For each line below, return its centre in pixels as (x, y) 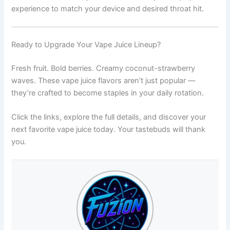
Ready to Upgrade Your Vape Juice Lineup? (86, 44)
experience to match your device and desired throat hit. (108, 8)
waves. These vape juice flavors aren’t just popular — (104, 80)
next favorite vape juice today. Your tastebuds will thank (109, 129)
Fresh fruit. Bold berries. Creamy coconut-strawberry (103, 68)
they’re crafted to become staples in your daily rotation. (108, 93)
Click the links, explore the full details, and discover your (109, 117)
